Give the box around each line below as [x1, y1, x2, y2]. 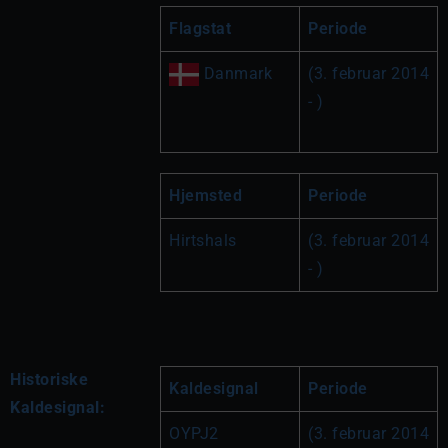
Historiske [10, 369, 88, 389]
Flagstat [169, 18, 231, 38]
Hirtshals [169, 230, 237, 250]
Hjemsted [169, 185, 242, 205]
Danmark [199, 63, 272, 83]
